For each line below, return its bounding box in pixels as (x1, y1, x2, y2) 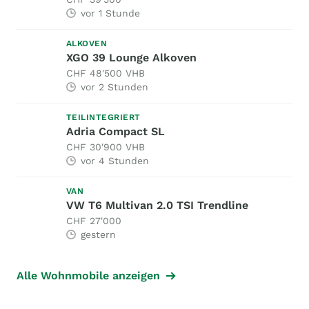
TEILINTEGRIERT (66, 112, 141, 123)
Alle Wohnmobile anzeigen (17, 269, 160, 283)
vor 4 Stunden (81, 155, 149, 167)
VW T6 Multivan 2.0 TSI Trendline (66, 199, 248, 212)
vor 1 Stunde (81, 8, 140, 19)
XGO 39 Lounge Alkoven (66, 51, 197, 65)
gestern (81, 229, 116, 241)
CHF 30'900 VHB (66, 141, 145, 153)
